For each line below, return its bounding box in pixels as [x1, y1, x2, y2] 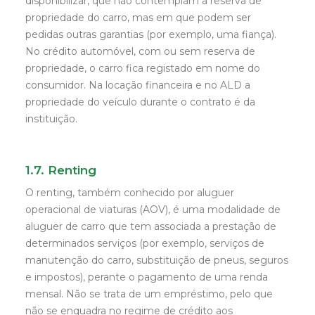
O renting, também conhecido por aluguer [25, 186, 234, 199]
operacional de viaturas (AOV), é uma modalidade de [25, 203, 281, 216]
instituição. [25, 112, 77, 125]
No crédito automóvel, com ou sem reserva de [25, 45, 255, 58]
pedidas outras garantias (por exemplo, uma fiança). [25, 28, 276, 41]
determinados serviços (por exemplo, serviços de [25, 237, 264, 250]
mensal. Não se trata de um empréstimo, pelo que [25, 288, 273, 300]
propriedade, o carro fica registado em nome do [25, 62, 260, 75]
